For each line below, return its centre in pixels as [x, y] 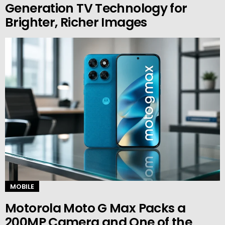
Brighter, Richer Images [76, 22]
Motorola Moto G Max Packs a [95, 208]
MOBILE [22, 187]
